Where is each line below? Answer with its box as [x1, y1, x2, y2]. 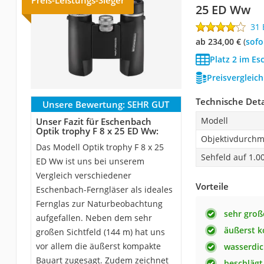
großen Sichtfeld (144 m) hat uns [35, 226, 165, 237]
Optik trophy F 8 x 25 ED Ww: [35, 124, 159, 137]
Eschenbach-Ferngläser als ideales [35, 183, 173, 195]
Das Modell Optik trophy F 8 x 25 [35, 141, 164, 153]
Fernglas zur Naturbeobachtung [35, 197, 163, 209]
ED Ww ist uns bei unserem [35, 155, 144, 167]
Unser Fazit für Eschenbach [35, 115, 151, 127]
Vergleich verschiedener [35, 169, 131, 181]
